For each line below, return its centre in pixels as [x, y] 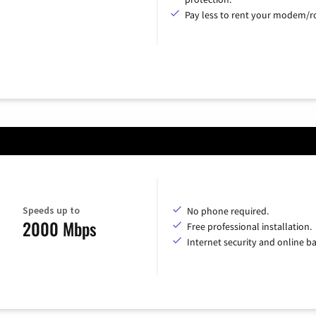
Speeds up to [51, 211]
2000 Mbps [60, 229]
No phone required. [227, 211]
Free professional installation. [249, 226]
